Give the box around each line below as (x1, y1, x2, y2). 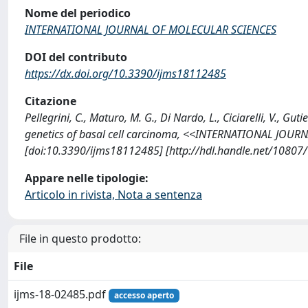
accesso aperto (113, 289, 174, 301)
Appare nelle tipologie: (25, 170, 148, 186)
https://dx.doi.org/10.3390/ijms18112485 (25, 66, 226, 81)
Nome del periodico (25, 5, 131, 21)
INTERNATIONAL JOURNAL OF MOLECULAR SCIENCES (25, 22, 276, 37)
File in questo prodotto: (19, 231, 141, 246)
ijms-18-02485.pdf (14, 287, 109, 302)
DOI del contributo (25, 49, 127, 65)
